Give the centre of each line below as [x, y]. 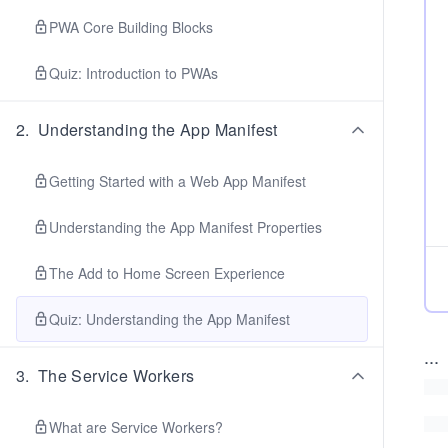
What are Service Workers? [136, 427]
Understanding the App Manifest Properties [185, 227]
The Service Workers [116, 375]
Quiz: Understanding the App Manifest [169, 319]
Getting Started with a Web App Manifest [177, 181]
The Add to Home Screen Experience [167, 273]
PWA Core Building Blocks [131, 27]
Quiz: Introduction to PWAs [133, 73]
